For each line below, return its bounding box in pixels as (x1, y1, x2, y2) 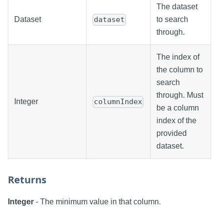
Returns (8, 173, 46, 187)
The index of (156, 53, 199, 62)
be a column (156, 104, 199, 112)
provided (156, 129, 187, 138)
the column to (156, 66, 203, 74)
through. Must (156, 91, 203, 100)
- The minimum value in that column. (34, 197, 161, 206)
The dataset (156, 2, 197, 11)
